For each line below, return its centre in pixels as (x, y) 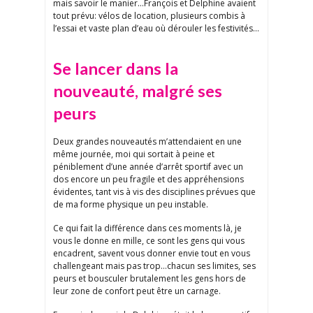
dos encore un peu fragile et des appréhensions (148, 180)
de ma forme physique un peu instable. (131, 205)
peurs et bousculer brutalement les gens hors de (150, 279)
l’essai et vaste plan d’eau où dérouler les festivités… (156, 29)
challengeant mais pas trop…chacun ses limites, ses (154, 266)
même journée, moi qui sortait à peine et (134, 154)
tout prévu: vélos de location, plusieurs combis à (149, 16)
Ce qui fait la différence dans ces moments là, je (147, 228)
